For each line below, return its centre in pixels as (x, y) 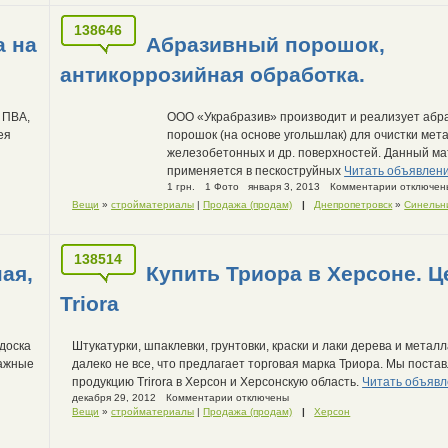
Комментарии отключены (227, 397)
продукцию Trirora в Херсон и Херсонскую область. (217, 381)
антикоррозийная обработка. (213, 75)
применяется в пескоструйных (256, 171)
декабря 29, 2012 (114, 397)
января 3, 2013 (284, 187)
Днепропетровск (353, 205)
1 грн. (181, 187)
